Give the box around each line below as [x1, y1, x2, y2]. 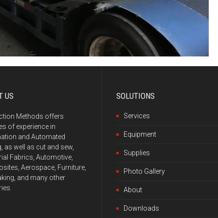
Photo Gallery [124, 167, 165, 175]
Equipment [124, 130, 156, 138]
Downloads [124, 204, 159, 212]
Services [124, 112, 150, 120]
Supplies [124, 149, 150, 157]
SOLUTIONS [116, 91, 155, 101]
